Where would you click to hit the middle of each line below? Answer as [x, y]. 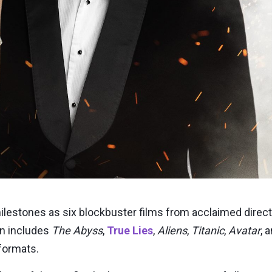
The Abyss [77, 231]
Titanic [208, 231]
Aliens [172, 231]
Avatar [244, 231]
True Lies [130, 231]
